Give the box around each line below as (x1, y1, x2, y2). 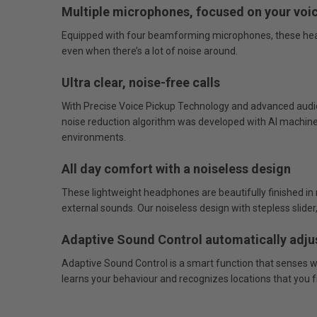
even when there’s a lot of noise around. (62, 45, 238, 57)
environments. (62, 132, 126, 144)
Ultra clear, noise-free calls (62, 75, 220, 91)
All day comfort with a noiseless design (62, 161, 291, 177)
